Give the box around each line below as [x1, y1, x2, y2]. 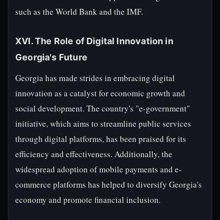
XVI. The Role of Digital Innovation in [15, 36, 173, 46]
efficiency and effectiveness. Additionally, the [15, 148, 172, 160]
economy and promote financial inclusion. [15, 194, 161, 205]
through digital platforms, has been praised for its [15, 133, 186, 144]
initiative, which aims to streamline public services [15, 118, 191, 129]
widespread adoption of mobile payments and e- [15, 164, 182, 175]
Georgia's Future [15, 52, 87, 62]
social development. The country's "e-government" [15, 103, 190, 114]
